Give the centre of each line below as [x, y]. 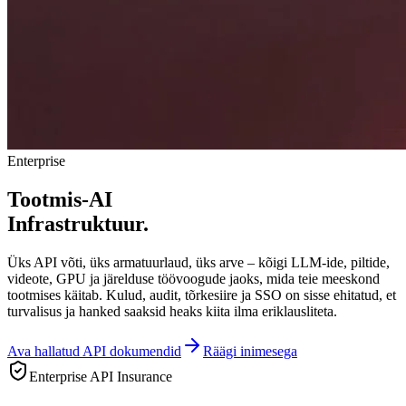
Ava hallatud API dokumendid [94, 352]
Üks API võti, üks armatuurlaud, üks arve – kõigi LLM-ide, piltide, [198, 263]
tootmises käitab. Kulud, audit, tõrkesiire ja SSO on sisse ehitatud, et [202, 295]
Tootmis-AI [60, 200]
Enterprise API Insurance [101, 377]
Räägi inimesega [250, 352]
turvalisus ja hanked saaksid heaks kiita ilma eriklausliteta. [172, 312]
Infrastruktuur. [78, 224]
